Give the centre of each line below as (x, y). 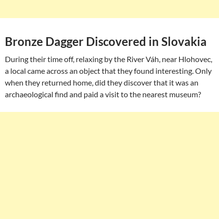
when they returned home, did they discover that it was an (102, 82)
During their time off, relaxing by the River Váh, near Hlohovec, (109, 59)
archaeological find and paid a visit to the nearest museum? (103, 94)
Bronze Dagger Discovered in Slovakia (106, 41)
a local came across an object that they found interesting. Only (108, 71)
